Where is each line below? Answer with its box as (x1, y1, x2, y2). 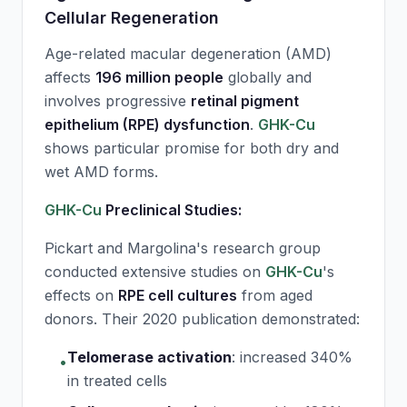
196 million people (95, 68, 223, 86)
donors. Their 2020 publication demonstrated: (45, 310, 360, 328)
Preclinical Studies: (102, 201, 242, 219)
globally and (223, 68, 312, 86)
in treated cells (67, 372, 167, 390)
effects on (45, 286, 118, 304)
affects (45, 68, 95, 86)
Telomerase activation (67, 348, 232, 366)
